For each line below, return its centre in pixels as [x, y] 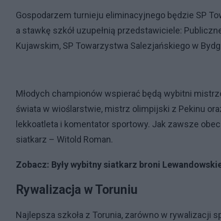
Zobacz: [34, 165]
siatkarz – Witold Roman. [65, 139]
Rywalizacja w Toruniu [77, 190]
